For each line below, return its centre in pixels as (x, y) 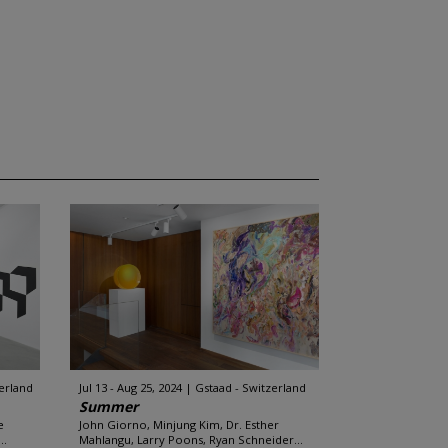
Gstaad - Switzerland (250, 387)
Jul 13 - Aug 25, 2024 (130, 387)
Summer (108, 406)
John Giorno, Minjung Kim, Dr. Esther (178, 424)
